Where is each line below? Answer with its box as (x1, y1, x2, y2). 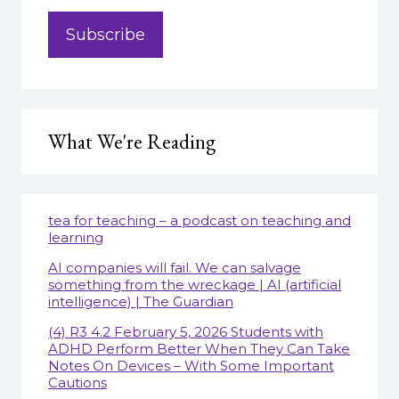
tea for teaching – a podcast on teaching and (48, 212, 351, 230)
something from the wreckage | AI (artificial (48, 276, 341, 294)
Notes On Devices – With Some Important (48, 357, 334, 375)
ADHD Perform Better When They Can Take (48, 340, 350, 358)
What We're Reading (48, 127, 216, 155)
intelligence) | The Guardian (48, 293, 233, 311)
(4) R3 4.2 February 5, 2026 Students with (48, 323, 323, 341)
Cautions (48, 374, 107, 392)
